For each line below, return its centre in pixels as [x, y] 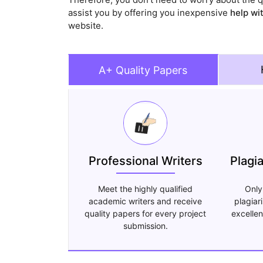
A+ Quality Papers [143, 70]
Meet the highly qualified [146, 189]
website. [85, 26]
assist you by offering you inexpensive [149, 13]
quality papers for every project [146, 214]
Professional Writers [145, 161]
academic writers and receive [146, 201]
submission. [145, 226]
